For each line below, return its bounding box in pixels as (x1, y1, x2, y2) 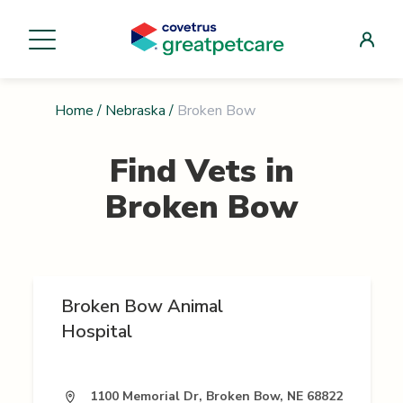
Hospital (60, 319, 132, 345)
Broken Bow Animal (60, 294, 223, 319)
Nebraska (104, 101, 166, 121)
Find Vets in (109, 149, 294, 194)
